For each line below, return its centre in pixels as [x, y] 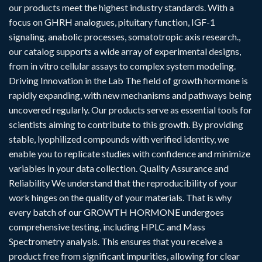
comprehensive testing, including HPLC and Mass [107, 226]
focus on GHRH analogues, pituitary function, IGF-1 [112, 22]
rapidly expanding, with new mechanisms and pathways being [130, 95]
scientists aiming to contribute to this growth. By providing [126, 124]
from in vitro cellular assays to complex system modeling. [122, 65]
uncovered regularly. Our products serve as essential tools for [130, 109]
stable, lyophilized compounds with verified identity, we [119, 139]
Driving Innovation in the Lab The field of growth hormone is [128, 80]
